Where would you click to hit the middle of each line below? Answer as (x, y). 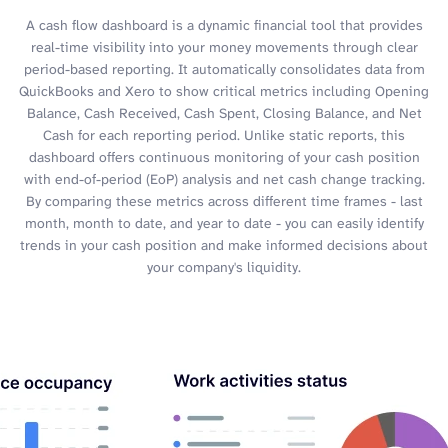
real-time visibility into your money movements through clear (224, 46)
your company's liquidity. (224, 266)
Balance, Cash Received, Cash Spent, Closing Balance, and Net (224, 112)
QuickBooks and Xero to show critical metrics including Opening (224, 90)
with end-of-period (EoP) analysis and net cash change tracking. (224, 178)
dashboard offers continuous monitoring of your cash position (224, 156)
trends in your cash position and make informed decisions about (224, 244)
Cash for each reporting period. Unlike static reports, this (224, 134)
